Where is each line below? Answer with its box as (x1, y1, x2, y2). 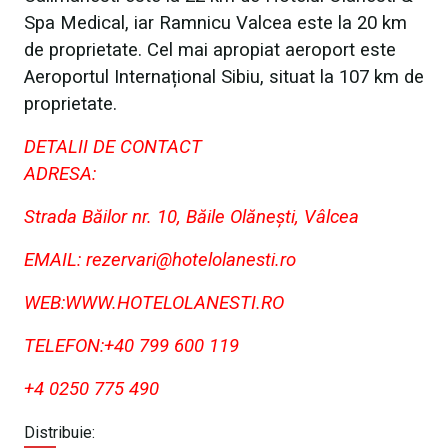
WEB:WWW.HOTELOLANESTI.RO (24, 292, 284, 314)
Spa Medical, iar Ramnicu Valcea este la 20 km (24, 12, 407, 34)
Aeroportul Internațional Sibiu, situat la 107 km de (24, 66, 424, 88)
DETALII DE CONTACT (24, 136, 202, 158)
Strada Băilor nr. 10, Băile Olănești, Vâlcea (24, 206, 359, 228)
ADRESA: (24, 163, 96, 185)
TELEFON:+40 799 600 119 (24, 335, 239, 357)
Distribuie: (24, 423, 95, 442)
